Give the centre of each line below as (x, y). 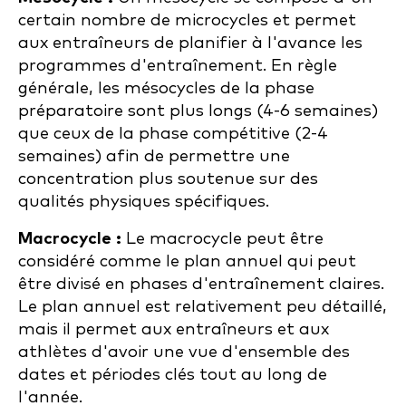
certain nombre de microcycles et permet (187, 21)
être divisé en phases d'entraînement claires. (201, 285)
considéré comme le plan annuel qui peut (187, 262)
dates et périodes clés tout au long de (173, 375)
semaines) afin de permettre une (154, 157)
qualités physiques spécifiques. (144, 202)
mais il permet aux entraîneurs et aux (174, 330)
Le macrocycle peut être (222, 239)
